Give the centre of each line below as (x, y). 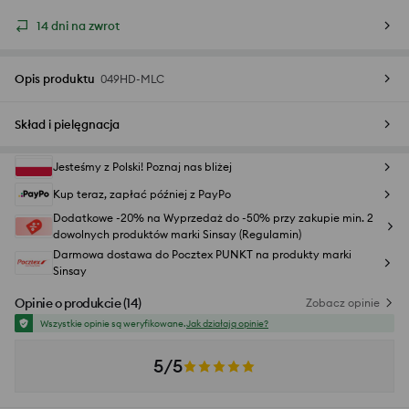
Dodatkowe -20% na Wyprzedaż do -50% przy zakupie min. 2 (213, 218)
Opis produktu (55, 79)
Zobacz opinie (343, 303)
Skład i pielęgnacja (67, 125)
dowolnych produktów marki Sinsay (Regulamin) (177, 235)
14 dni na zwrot (78, 26)
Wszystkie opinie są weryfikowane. (113, 323)
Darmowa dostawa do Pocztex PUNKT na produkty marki (202, 255)
